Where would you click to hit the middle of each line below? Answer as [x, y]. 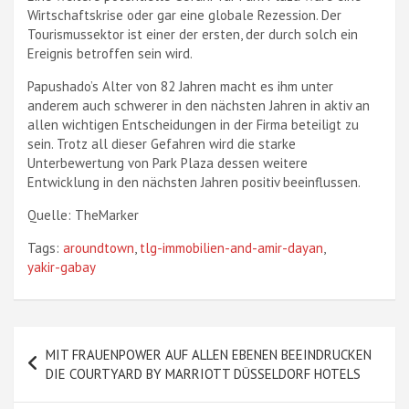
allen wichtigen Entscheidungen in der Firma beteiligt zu [193, 125]
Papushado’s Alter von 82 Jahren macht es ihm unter [180, 86]
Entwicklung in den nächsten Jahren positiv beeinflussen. [194, 182]
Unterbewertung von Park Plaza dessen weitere [168, 163]
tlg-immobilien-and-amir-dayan [231, 248]
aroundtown [99, 248]
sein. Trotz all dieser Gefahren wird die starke [162, 144]
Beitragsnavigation [105, 341]
